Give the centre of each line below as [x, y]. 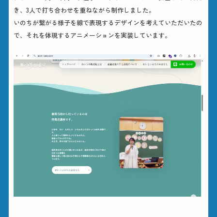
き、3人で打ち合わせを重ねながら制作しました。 [84, 10]
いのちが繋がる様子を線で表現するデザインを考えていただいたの [108, 22]
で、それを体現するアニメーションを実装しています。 [92, 35]
